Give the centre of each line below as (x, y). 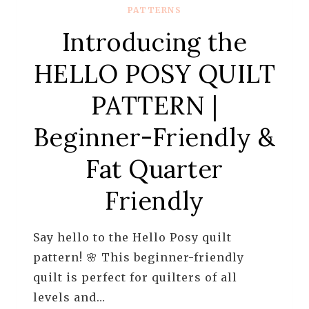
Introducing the (154, 42)
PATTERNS (154, 10)
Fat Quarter (154, 169)
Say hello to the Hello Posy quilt (132, 237)
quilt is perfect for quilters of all (135, 277)
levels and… (69, 297)
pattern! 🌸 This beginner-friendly (139, 257)
